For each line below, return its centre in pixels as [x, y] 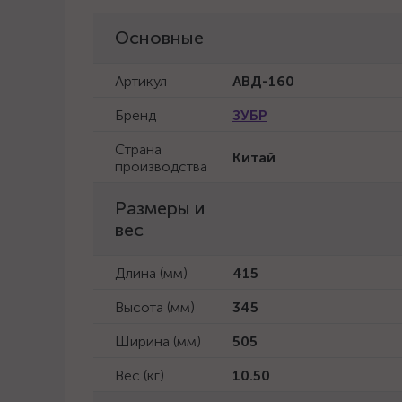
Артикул [141, 81]
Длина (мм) [151, 273]
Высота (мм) [155, 307]
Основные [159, 38]
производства [161, 166]
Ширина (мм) [158, 341]
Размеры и [160, 208]
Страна [138, 149]
